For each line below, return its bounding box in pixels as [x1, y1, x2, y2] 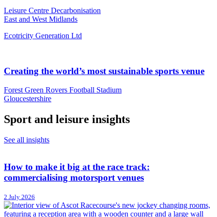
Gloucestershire [4, 94, 51, 103]
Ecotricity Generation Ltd [4, 31, 82, 40]
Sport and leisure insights [4, 112, 130, 125]
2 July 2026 [4, 193, 35, 201]
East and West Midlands [4, 15, 77, 24]
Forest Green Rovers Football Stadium [4, 85, 122, 94]
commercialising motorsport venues [4, 172, 144, 183]
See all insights [4, 135, 49, 144]
